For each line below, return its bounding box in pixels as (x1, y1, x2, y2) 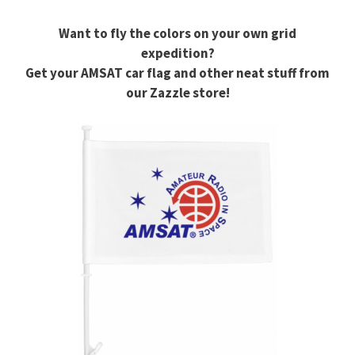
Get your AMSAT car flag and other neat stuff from (25, 64, 330, 82)
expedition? (140, 44, 215, 63)
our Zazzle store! (125, 84, 230, 102)
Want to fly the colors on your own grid (59, 25, 296, 43)
